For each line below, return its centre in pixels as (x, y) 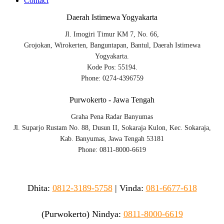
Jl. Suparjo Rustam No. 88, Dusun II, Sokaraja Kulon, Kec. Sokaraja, (112, 128)
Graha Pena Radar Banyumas (112, 117)
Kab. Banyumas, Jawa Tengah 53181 (112, 139)
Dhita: (38, 188)
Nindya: (106, 214)
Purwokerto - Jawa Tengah (112, 100)
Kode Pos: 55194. (112, 67)
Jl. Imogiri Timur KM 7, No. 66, (112, 34)
